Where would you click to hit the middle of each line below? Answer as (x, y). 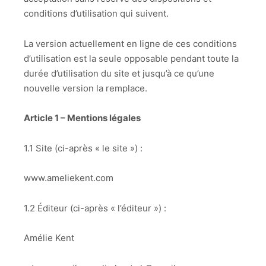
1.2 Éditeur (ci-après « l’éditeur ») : (96, 208)
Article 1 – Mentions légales (82, 118)
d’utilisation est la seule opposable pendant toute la (131, 58)
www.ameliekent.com (69, 178)
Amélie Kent (49, 238)
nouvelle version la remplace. (85, 88)
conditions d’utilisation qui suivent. (97, 14)
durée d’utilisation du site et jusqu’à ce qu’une (119, 73)
